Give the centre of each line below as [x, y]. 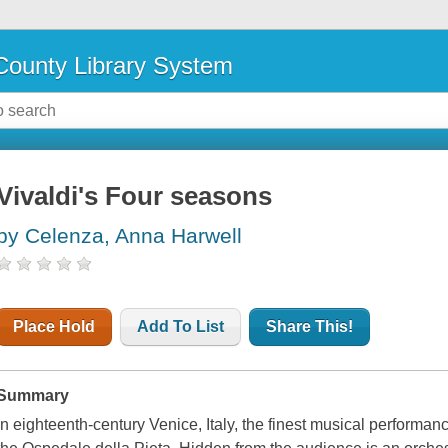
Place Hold [54, 327]
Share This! [310, 327]
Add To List [181, 327]
